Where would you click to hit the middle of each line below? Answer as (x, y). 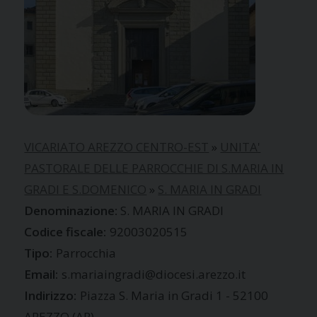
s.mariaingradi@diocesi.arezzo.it (154, 275)
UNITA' (241, 147)
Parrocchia (86, 253)
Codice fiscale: (65, 232)
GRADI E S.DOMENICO (86, 190)
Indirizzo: (51, 296)
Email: (41, 275)
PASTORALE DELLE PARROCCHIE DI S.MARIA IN (154, 168)
